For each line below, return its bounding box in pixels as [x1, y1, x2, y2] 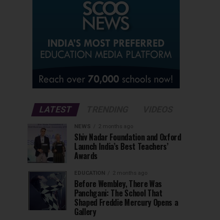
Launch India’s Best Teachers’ [74, 140, 168, 153]
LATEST [38, 105, 73, 115]
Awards [74, 150, 98, 162]
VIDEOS [141, 105, 174, 115]
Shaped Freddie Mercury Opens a [74, 196, 178, 209]
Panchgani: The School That [74, 187, 163, 199]
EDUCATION [74, 170, 105, 177]
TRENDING [85, 105, 130, 115]
